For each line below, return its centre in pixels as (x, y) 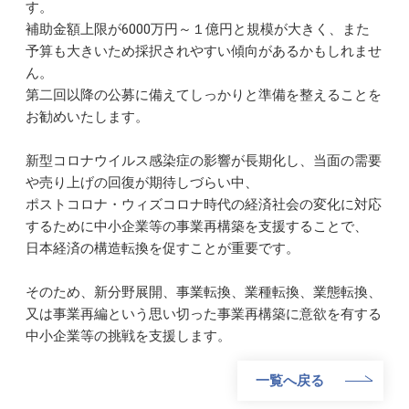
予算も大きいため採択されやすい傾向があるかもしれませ (204, 52)
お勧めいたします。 (88, 117)
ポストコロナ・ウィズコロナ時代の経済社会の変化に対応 (204, 205)
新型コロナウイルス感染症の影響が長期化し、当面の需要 (204, 161)
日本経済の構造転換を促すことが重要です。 (163, 249)
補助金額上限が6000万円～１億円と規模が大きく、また (198, 30)
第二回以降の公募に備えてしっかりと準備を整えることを (204, 95)
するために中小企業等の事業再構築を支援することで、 (197, 227)
